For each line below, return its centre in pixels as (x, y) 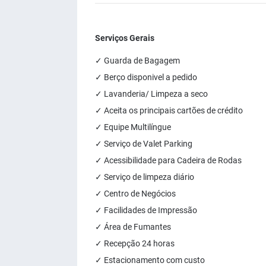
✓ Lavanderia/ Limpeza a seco (151, 94)
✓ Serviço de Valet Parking (144, 144)
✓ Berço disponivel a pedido (146, 77)
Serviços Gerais (125, 38)
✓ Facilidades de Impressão (146, 210)
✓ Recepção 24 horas (135, 243)
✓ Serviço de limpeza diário (145, 177)
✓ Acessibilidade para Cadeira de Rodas (168, 160)
